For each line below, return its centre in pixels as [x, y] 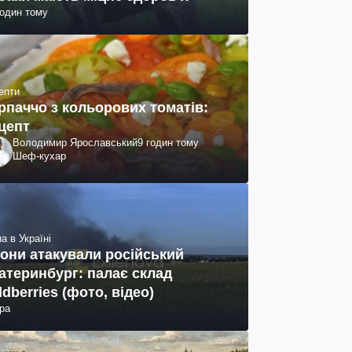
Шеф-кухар [39, 156]
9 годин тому [168, 142]
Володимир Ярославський [75, 142]
